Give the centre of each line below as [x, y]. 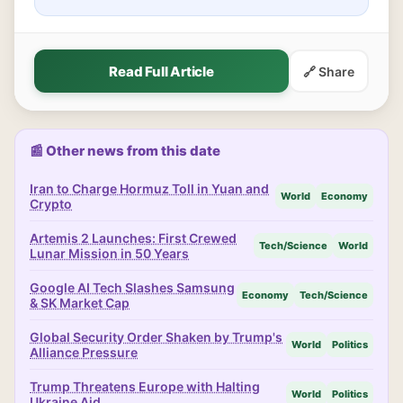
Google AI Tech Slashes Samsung [132, 287]
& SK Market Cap [80, 303]
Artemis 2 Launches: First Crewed [133, 238]
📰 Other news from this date [125, 151]
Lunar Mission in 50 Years [109, 253]
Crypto [51, 204]
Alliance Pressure [84, 352]
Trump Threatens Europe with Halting [145, 386]
